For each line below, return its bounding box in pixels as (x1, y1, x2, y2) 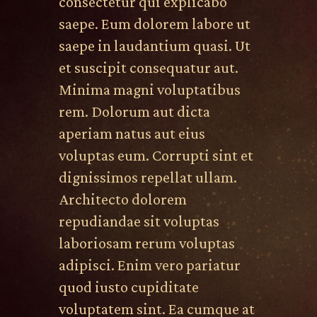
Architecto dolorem (58, 190, 187, 208)
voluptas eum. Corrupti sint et (58, 146, 253, 164)
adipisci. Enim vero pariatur (58, 256, 241, 274)
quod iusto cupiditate (58, 278, 199, 296)
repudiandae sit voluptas (58, 212, 219, 230)
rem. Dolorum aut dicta (58, 103, 210, 120)
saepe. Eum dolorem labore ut (58, 15, 250, 33)
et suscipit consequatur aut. (58, 59, 238, 76)
